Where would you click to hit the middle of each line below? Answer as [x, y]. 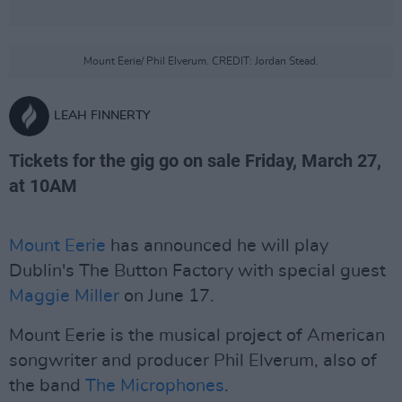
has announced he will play [217, 246]
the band [47, 386]
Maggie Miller [64, 296]
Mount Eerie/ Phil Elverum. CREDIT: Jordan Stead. [201, 61]
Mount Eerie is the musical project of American [197, 336]
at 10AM [43, 186]
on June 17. [167, 296]
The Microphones [155, 386]
